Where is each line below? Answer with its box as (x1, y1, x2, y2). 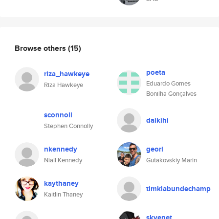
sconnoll (44, 109, 72, 120)
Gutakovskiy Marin (146, 155, 197, 165)
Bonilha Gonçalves (146, 89, 197, 98)
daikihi (146, 115, 169, 126)
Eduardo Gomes (146, 79, 191, 88)
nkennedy (44, 144, 77, 154)
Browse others (15, 42, 68, 54)
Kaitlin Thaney (44, 190, 83, 199)
